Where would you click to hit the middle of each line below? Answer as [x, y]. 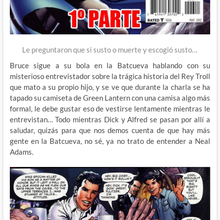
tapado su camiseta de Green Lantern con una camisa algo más [110, 98]
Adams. [21, 152]
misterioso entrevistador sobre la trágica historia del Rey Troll [110, 76]
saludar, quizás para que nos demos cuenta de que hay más [110, 130]
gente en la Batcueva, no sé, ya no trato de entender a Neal [110, 141]
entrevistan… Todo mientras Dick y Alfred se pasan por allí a [110, 120]
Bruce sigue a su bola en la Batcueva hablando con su [110, 66]
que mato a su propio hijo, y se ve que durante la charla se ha [110, 87]
